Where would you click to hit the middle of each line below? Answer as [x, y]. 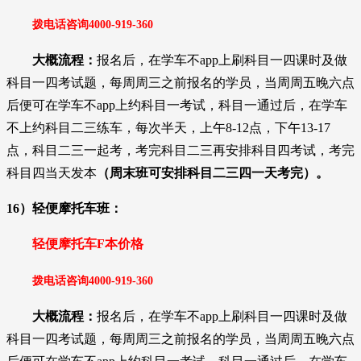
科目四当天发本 [52, 172]
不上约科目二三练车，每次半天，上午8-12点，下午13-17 [168, 127]
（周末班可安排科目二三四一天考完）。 [213, 172]
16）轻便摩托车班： [64, 208]
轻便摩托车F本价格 [88, 243]
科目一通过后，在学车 [283, 105]
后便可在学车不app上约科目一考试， [112, 105]
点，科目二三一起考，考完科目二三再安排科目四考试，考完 [180, 150]
